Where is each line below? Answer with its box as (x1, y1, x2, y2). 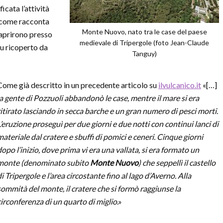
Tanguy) (132, 49, 157, 58)
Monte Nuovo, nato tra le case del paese (82, 27, 207, 36)
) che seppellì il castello (138, 158, 216, 167)
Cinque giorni (157, 132, 203, 141)
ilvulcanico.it (158, 80, 201, 90)
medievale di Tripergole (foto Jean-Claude (80, 38, 209, 47)
